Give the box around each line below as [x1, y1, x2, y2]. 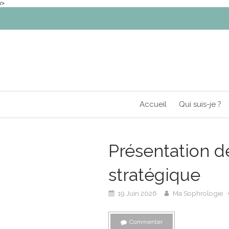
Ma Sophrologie [173, 189, 223, 197]
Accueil [139, 100, 167, 109]
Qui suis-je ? [178, 100, 221, 109]
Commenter [129, 218, 163, 225]
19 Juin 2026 [118, 189, 157, 197]
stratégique [108, 165, 200, 185]
